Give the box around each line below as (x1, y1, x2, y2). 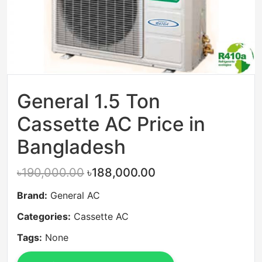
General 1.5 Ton (17, 89, 160, 113)
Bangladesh (17, 135, 126, 158)
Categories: (17, 211, 71, 223)
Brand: (17, 189, 47, 202)
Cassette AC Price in (17, 112, 205, 136)
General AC (50, 189, 100, 202)
